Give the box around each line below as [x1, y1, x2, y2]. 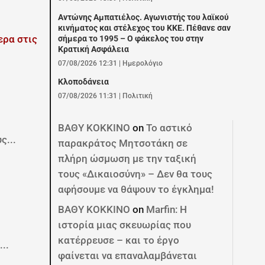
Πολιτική [122, 92, 153, 101]
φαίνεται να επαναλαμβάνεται [58, 250, 198, 261]
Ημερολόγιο [122, 59, 163, 67]
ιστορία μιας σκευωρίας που [58, 219, 192, 231]
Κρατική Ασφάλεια [58, 44, 130, 54]
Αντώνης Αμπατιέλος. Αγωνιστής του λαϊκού [58, 12, 230, 22]
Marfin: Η [146, 203, 188, 215]
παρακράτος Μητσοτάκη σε [58, 137, 188, 149]
